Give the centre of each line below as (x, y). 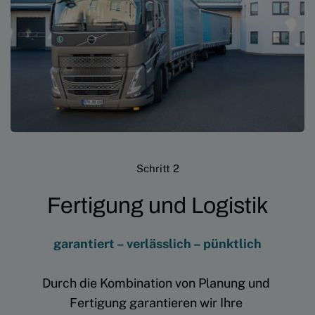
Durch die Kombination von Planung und (156, 283)
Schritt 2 (157, 168)
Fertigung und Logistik (157, 205)
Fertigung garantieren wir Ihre (156, 302)
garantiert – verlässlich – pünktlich (157, 243)
